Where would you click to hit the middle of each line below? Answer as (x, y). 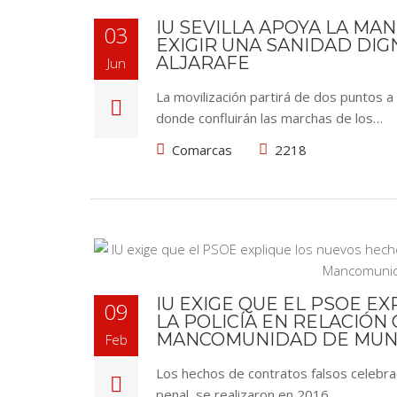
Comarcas (202, 150)
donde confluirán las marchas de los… (269, 118)
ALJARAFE (203, 63)
